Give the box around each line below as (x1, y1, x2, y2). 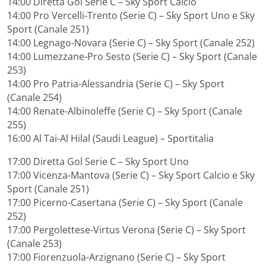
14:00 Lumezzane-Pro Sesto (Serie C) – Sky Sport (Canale (7, 49, 257, 63)
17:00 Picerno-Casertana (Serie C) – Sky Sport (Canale (7, 195, 243, 209)
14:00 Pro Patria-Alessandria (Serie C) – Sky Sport (7, 77, 224, 90)
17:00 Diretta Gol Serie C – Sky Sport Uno (7, 154, 189, 168)
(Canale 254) (7, 90, 62, 104)
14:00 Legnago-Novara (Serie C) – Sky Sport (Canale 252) (7, 36, 255, 49)
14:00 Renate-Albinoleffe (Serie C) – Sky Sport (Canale (7, 104, 242, 118)
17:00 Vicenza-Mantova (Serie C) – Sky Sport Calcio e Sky (7, 168, 255, 182)
